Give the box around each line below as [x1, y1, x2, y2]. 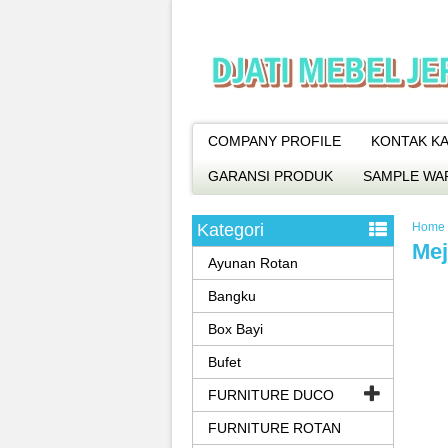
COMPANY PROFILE [208, 133, 341, 149]
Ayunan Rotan [208, 255, 298, 271]
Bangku [208, 288, 256, 304]
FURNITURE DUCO [208, 387, 334, 403]
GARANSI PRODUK [208, 168, 333, 184]
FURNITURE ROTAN [208, 420, 341, 436]
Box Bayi [208, 321, 263, 337]
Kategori [197, 220, 264, 240]
